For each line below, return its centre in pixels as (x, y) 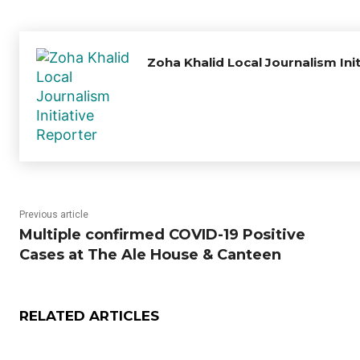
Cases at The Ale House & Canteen (150, 255)
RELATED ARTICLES (89, 316)
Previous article (54, 215)
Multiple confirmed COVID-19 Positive (162, 235)
